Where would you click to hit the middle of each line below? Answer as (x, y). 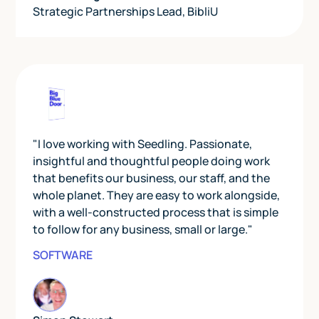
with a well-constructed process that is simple (156, 213)
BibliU (203, 12)
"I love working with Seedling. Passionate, (143, 144)
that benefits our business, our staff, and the (152, 178)
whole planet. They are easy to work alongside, (157, 195)
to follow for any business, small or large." (143, 230)
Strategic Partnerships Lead (108, 12)
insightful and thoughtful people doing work (152, 161)
